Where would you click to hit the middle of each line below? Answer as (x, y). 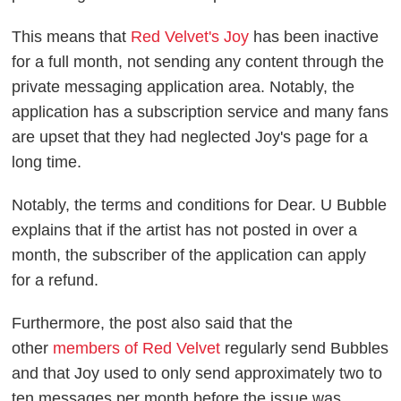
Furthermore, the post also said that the (153, 323)
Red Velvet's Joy (190, 36)
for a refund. (58, 280)
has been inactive (314, 36)
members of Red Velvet (137, 348)
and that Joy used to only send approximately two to (197, 373)
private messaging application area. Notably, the (183, 86)
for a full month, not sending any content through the (198, 61)
